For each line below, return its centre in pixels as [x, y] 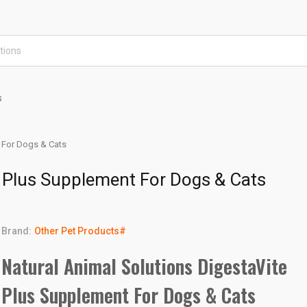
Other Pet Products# [81, 231]
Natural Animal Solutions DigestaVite [145, 266]
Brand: [17, 231]
